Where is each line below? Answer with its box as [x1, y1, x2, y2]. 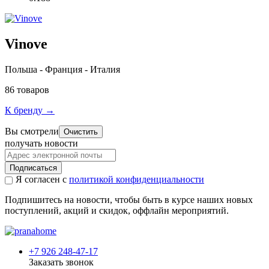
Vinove [5, 35, 47, 52]
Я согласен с [16, 174, 69, 184]
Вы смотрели [5, 125, 59, 136]
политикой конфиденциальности [69, 174, 204, 184]
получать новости [5, 138, 78, 148]
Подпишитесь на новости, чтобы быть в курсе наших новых [5, 194, 253, 205]
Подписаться [10, 163, 57, 172]
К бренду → [5, 104, 55, 115]
